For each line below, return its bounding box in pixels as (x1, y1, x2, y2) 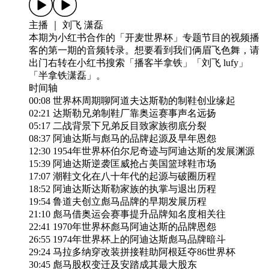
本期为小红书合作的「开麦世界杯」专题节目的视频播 (29, 32, 259, 43)
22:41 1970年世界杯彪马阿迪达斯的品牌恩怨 (29, 222, 216, 232)
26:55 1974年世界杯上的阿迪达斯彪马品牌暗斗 (29, 234, 226, 245)
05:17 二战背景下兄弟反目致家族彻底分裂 (29, 121, 207, 131)
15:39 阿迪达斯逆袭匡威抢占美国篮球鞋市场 (29, 159, 216, 169)
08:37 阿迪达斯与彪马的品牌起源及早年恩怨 (29, 133, 216, 144)
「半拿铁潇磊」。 (29, 70, 106, 81)
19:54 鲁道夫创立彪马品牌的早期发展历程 (29, 196, 207, 207)
